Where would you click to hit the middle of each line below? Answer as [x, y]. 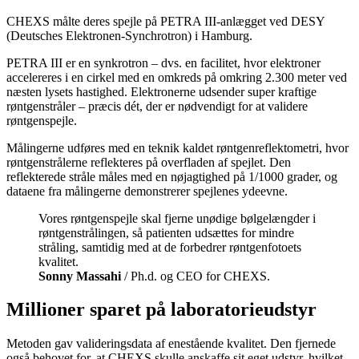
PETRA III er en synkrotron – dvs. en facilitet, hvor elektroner [163, 63]
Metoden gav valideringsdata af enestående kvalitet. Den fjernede [171, 344]
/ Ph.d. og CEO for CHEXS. [196, 276]
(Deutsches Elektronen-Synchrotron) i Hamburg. [129, 35]
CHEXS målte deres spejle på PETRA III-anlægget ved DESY [165, 21]
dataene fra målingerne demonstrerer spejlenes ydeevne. [147, 191]
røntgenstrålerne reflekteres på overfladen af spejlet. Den [149, 162]
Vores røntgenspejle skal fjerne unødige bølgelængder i [177, 218]
